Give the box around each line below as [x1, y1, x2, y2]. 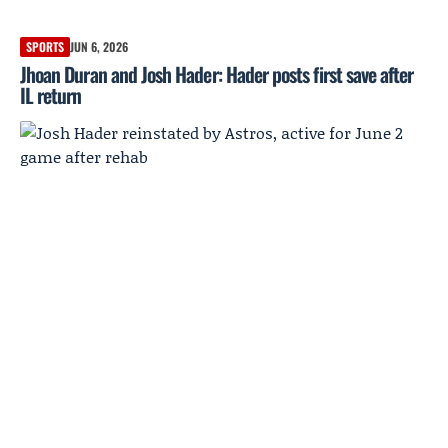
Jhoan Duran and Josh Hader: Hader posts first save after [20, 59, 414, 90]
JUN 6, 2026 [70, 38, 128, 56]
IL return [20, 80, 82, 111]
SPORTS [26, 38, 64, 56]
